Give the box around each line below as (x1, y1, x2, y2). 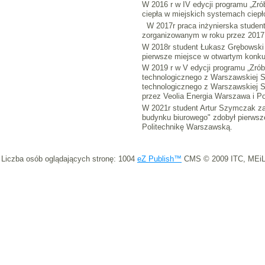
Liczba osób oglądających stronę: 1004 (1, 154, 137, 164)
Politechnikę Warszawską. (141, 122, 232, 132)
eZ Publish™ (137, 154, 182, 164)
